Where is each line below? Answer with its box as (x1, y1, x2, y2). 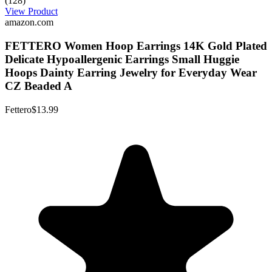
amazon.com (5, 17, 53, 28)
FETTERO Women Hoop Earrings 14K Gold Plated (5, 39, 267, 52)
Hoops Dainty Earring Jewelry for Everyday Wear (5, 66, 257, 79)
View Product (5, 6, 58, 17)
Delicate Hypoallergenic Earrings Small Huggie (5, 52, 239, 66)
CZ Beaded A (5, 79, 72, 92)
